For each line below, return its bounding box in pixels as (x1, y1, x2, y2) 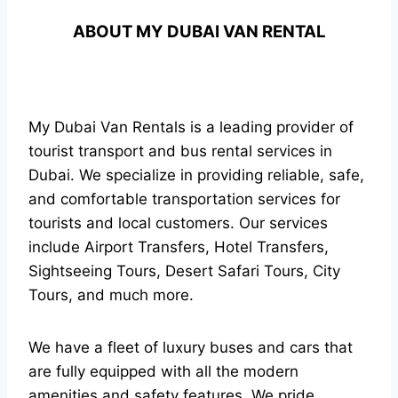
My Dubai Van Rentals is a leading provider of (28, 118, 354, 136)
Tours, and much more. (28, 286, 194, 304)
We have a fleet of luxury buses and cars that (28, 338, 353, 356)
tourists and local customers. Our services (28, 214, 328, 232)
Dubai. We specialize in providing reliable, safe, (28, 166, 364, 184)
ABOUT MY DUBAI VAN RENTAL (72, 21, 326, 42)
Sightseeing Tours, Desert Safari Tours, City (28, 262, 340, 280)
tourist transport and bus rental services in (28, 142, 332, 160)
